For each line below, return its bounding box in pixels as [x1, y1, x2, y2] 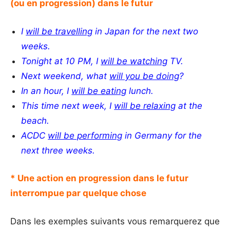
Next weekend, [21, 70, 87, 81]
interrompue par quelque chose [10, 188, 146, 199]
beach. [21, 115, 52, 126]
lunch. [126, 85, 154, 96]
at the [176, 100, 203, 111]
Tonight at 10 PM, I [21, 55, 101, 66]
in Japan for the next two [92, 26, 199, 36]
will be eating [71, 85, 127, 96]
